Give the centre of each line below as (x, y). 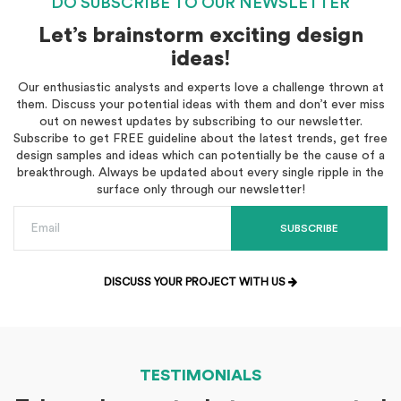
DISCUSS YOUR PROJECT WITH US (196, 282)
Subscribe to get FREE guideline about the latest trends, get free (200, 139)
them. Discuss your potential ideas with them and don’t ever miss (200, 105)
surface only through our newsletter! (200, 190)
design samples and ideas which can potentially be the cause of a (200, 156)
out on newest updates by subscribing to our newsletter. (200, 122)
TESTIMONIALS (200, 375)
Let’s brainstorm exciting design (200, 36)
